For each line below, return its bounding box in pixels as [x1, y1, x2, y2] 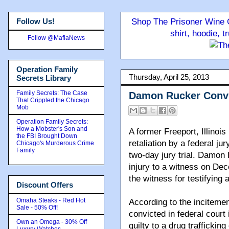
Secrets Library [16, 73, 71, 82]
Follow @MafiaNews [28, 34, 85, 41]
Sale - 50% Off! [16, 203, 58, 211]
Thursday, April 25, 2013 [129, 73, 209, 81]
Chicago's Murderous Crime [16, 140, 94, 147]
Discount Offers [16, 180, 73, 189]
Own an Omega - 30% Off [16, 218, 87, 225]
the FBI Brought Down [16, 132, 77, 140]
